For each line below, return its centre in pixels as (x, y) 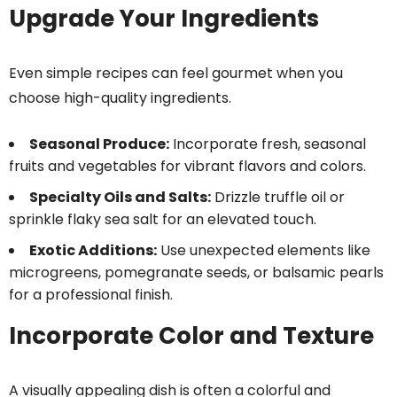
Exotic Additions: (93, 251)
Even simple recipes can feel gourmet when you (176, 74)
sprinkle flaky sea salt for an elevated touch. (163, 220)
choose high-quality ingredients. (120, 98)
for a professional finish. (91, 295)
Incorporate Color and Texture (191, 336)
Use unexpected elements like (264, 251)
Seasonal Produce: (99, 144)
